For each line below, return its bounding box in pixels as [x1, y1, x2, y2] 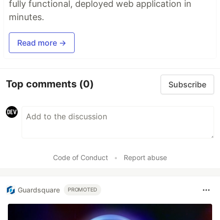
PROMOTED [68, 187, 98, 193]
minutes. [9, 11, 44, 22]
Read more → [17, 37, 66, 48]
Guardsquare [18, 186, 60, 194]
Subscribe [168, 79, 206, 89]
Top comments [6, 78, 79, 90]
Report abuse [124, 153, 167, 162]
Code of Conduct [53, 153, 108, 162]
